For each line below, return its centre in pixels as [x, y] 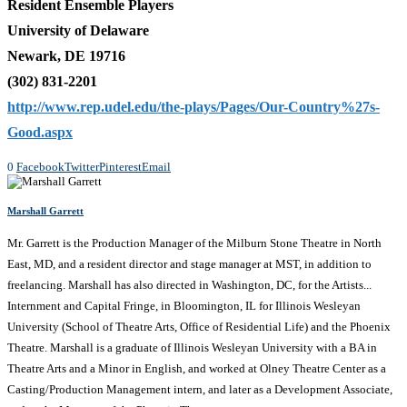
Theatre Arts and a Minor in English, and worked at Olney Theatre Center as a [197, 369]
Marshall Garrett [45, 211]
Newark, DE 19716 [66, 56]
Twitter [82, 167]
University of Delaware [78, 30]
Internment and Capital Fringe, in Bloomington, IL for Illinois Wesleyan [184, 306]
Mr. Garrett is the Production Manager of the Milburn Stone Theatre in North [194, 243]
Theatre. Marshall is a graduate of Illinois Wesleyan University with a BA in [192, 348]
